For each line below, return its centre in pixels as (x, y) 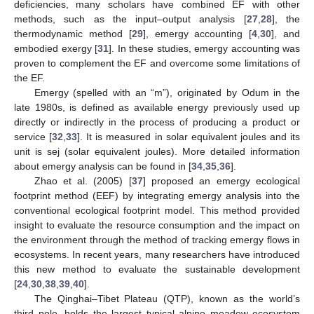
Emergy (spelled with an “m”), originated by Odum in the (167, 92)
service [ (33, 136)
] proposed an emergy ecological (221, 180)
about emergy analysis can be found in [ (103, 166)
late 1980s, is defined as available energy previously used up (157, 107)
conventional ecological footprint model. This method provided (157, 210)
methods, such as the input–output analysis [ (130, 19)
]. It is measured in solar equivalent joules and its (189, 136)
